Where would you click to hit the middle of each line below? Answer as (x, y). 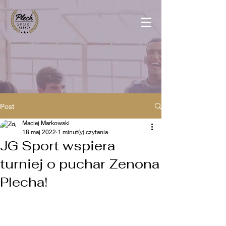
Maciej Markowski (46, 123)
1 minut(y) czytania (83, 132)
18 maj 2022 (39, 132)
